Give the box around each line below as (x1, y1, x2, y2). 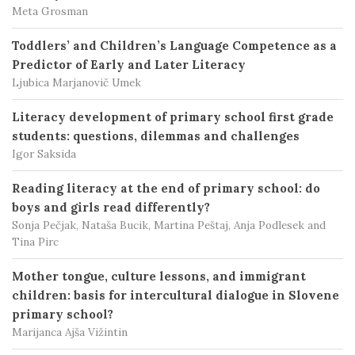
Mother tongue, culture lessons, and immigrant (12, 269, 306, 284)
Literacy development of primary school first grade (12, 109, 334, 124)
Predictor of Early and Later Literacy (12, 57, 246, 72)
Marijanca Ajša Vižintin (12, 325, 128, 339)
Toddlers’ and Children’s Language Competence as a (12, 38, 337, 53)
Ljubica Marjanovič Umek (12, 75, 141, 90)
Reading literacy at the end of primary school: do (12, 181, 320, 196)
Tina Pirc (12, 235, 59, 249)
